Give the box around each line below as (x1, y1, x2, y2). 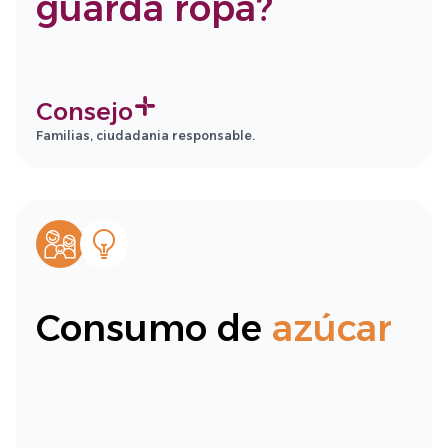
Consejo (36, 97, 133, 126)
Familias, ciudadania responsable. (36, 128, 255, 143)
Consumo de (36, 306, 272, 350)
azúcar (272, 306, 392, 350)
